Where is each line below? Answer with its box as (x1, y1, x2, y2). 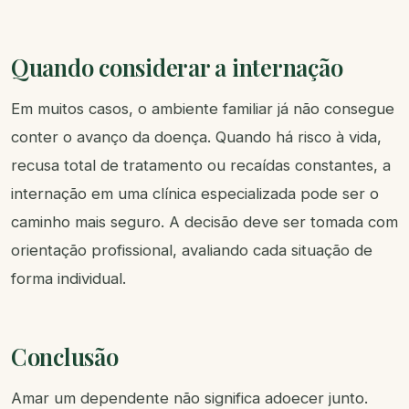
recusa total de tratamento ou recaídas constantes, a (11, 156, 391, 175)
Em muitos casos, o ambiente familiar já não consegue (11, 100, 394, 119)
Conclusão (11, 341, 119, 372)
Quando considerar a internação (11, 51, 343, 83)
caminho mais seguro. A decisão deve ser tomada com (11, 213, 398, 232)
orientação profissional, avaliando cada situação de (11, 241, 372, 260)
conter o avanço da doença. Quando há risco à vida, (11, 128, 382, 147)
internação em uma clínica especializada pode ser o (11, 184, 379, 204)
